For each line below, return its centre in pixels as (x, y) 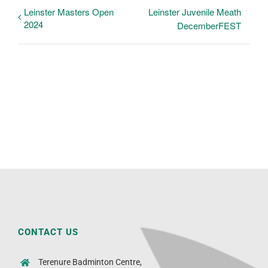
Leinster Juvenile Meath (195, 12)
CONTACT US (48, 232)
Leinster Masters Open (69, 12)
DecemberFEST (209, 26)
